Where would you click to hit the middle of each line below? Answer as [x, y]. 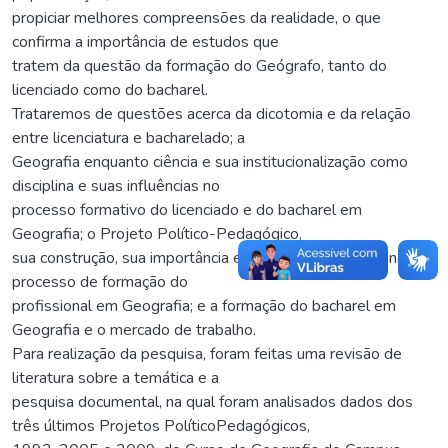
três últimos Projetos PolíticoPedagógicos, [161, 426]
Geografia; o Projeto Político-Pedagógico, [157, 234]
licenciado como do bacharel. [110, 90]
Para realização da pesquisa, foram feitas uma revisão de [207, 354]
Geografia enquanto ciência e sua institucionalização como [210, 162]
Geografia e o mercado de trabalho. [134, 330]
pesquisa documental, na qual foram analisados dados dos [212, 402]
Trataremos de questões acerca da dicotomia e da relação [211, 114]
